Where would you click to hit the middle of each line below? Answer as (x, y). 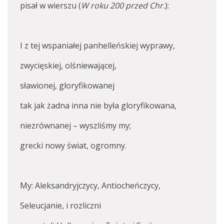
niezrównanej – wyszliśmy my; (75, 125)
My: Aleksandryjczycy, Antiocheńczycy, (90, 185)
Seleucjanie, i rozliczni (60, 205)
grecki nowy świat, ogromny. (73, 145)
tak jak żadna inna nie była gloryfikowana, (98, 105)
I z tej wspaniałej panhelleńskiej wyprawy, (97, 45)
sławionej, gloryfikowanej (67, 85)
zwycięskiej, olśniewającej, (68, 65)
